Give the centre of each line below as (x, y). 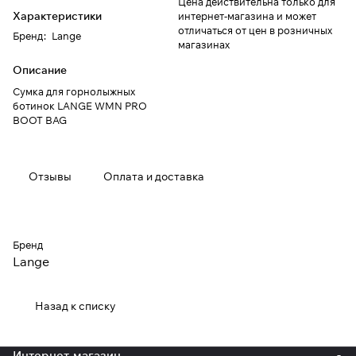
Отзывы (50, 177)
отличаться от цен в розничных (255, 31)
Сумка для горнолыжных (74, 92)
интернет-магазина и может (247, 16)
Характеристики (57, 16)
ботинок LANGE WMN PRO (80, 106)
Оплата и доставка (154, 177)
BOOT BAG (40, 120)
